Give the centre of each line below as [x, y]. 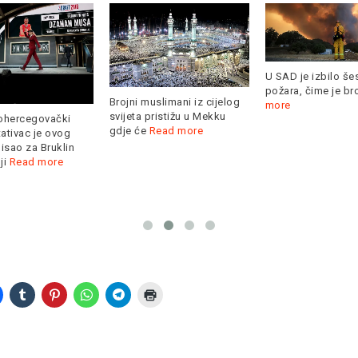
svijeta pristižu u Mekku [167, 117]
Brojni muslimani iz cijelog [174, 102]
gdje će [129, 131]
